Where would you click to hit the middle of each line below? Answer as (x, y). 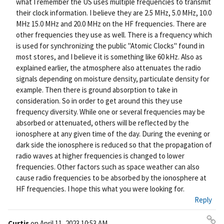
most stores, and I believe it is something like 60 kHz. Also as (109, 57)
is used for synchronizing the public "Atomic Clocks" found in (110, 46)
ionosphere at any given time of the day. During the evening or (113, 134)
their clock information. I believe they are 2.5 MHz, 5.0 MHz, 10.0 (114, 13)
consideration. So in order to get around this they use (99, 101)
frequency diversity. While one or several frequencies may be (110, 112)
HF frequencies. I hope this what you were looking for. (100, 189)
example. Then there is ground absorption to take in (97, 90)
